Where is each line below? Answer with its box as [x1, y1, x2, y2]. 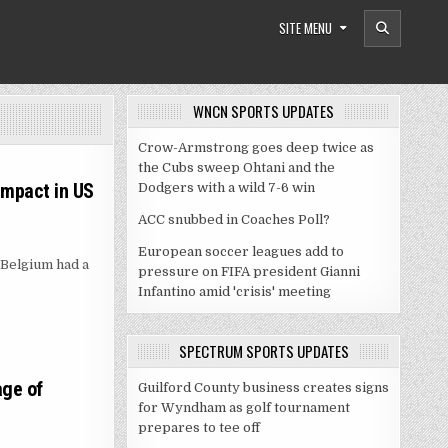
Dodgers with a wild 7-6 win [138, 180, 315, 195]
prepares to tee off [138, 420, 260, 435]
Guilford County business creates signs [138, 380, 389, 395]
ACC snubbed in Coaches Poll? [138, 212, 330, 227]
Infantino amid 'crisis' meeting [138, 284, 331, 299]
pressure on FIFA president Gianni [138, 264, 360, 279]
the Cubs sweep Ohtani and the [138, 160, 335, 175]
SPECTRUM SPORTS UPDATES [178, 340, 349, 362]
